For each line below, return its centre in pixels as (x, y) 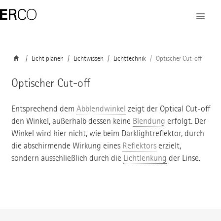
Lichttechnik (129, 58)
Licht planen (47, 58)
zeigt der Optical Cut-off (168, 109)
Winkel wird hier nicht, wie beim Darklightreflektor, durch (108, 133)
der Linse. (183, 158)
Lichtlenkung (145, 158)
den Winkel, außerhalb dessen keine (72, 121)
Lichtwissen (88, 58)
